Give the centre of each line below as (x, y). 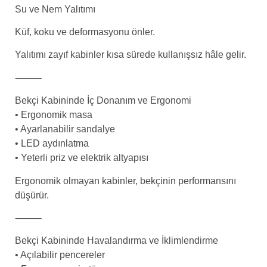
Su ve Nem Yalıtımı (55, 9)
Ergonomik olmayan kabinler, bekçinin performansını (125, 181)
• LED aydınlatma (52, 144)
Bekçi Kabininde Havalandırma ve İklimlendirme (117, 241)
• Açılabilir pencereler (60, 255)
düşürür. (32, 195)
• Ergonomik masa (54, 115)
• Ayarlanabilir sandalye (65, 129)
